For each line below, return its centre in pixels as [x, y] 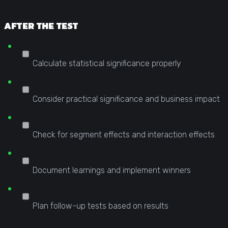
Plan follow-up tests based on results [99, 206]
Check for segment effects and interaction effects [123, 134]
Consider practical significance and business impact [125, 99]
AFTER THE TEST [41, 25]
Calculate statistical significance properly [106, 63]
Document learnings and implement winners [111, 170]
